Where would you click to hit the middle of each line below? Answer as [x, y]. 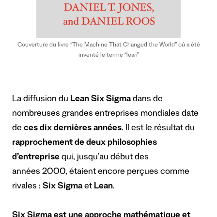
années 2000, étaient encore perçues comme [101, 173]
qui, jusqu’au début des [104, 158]
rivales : [27, 187]
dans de [147, 100]
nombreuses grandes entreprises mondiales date [105, 115]
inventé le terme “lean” [108, 56]
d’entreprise [36, 158]
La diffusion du [41, 100]
